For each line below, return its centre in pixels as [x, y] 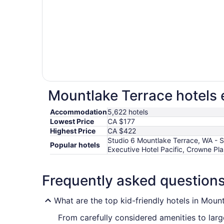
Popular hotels [75, 145]
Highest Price [73, 131]
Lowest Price [72, 121]
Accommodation [78, 112]
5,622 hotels [128, 112]
